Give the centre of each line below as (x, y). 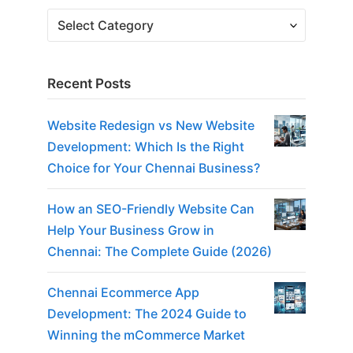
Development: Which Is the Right (146, 146)
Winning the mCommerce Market (146, 334)
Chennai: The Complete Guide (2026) (160, 251)
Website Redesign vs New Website (151, 125)
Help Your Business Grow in (131, 230)
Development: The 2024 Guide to (147, 313)
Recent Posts (89, 84)
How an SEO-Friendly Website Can (151, 208)
